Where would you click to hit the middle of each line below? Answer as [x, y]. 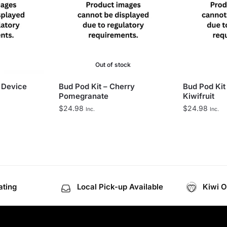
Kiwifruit [199, 96]
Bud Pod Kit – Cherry [97, 86]
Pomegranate [83, 96]
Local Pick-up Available [120, 186]
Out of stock [113, 64]
